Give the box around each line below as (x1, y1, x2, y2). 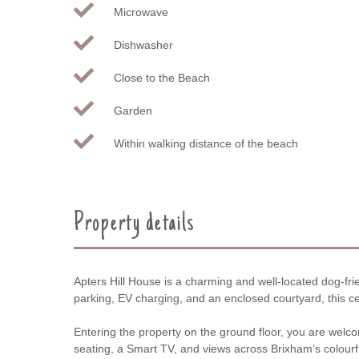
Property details (74, 210, 196, 238)
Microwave (114, 5, 168, 18)
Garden (114, 103, 152, 117)
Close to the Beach (114, 71, 210, 84)
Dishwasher (114, 38, 173, 51)
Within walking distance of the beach (114, 136, 298, 150)
